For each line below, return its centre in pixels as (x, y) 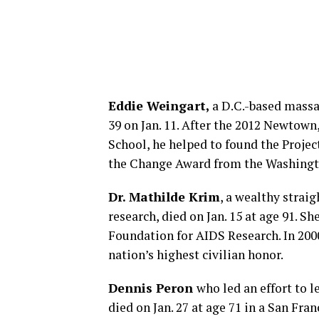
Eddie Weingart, (159, 106)
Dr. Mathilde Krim (164, 197)
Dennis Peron (152, 288)
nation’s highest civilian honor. (196, 255)
